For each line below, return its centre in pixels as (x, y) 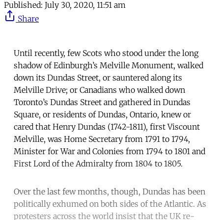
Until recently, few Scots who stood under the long (106, 53)
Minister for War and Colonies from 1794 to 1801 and (110, 151)
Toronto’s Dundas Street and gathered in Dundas (102, 102)
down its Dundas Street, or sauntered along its (98, 78)
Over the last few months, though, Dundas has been (110, 192)
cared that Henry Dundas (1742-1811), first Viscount (107, 127)
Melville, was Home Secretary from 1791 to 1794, (102, 139)
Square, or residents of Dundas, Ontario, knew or (102, 115)
